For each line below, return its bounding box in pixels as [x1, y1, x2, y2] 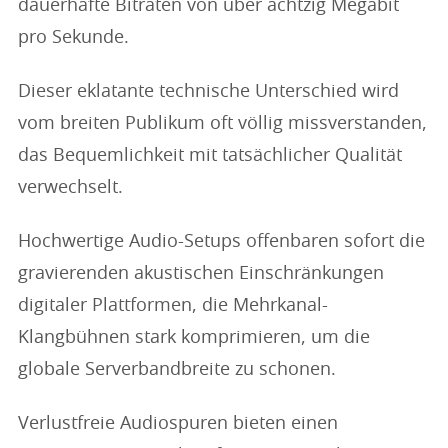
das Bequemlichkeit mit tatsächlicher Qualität [18, 147, 402, 165]
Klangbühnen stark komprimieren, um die [18, 329, 370, 347]
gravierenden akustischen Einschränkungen [18, 265, 384, 283]
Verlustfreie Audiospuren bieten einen [18, 415, 338, 433]
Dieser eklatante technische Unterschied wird [18, 83, 399, 101]
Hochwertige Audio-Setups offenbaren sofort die [18, 233, 425, 251]
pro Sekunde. [18, 29, 129, 47]
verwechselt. [18, 179, 123, 197]
